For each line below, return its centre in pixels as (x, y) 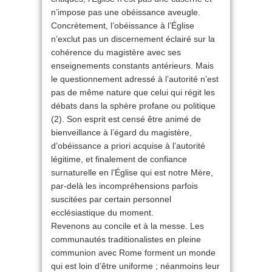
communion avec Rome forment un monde (133, 253)
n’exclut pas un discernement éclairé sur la (133, 39)
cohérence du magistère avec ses (116, 53)
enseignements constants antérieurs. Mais (132, 66)
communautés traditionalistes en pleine (126, 240)
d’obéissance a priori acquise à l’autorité (128, 146)
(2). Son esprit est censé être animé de (126, 119)
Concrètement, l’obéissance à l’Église (123, 26)
